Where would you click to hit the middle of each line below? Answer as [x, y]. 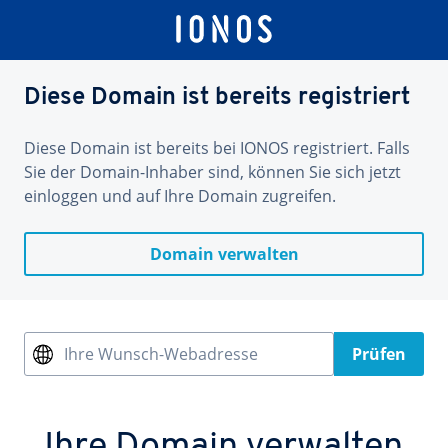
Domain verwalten [224, 254]
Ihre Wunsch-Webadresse [161, 354]
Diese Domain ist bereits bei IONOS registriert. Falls [217, 148]
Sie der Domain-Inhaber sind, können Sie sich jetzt [212, 172]
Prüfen [379, 354]
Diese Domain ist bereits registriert [217, 98]
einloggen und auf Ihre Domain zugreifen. [180, 196]
